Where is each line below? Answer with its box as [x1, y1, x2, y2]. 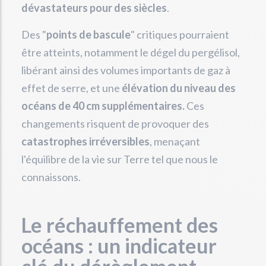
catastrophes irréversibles [21, 135, 150, 148]
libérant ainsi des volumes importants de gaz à [21, 64, 230, 77]
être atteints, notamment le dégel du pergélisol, [21, 46, 240, 59]
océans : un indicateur [21, 233, 217, 258]
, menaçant [150, 135, 200, 148]
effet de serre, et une [21, 81, 122, 94]
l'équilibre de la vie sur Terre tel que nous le [21, 153, 218, 166]
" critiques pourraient [131, 28, 229, 41]
